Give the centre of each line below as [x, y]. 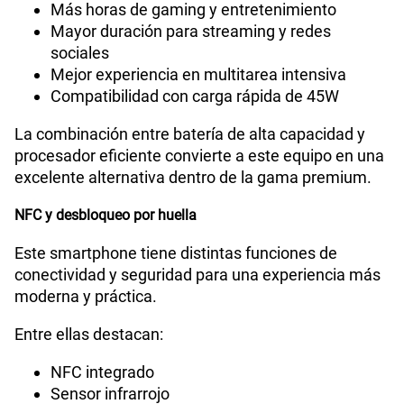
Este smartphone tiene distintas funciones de [176, 253]
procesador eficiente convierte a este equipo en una [199, 156]
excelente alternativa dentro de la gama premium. [193, 178]
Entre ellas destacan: [89, 335]
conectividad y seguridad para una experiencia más [197, 275]
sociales [80, 53]
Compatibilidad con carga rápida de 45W [195, 96]
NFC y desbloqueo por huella [106, 216]
